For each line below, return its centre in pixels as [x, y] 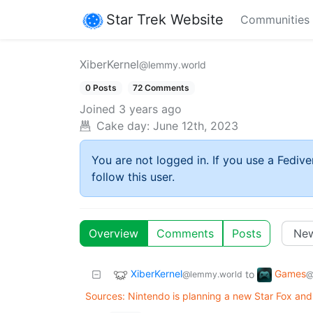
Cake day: [123, 126]
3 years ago [150, 109]
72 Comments [161, 88]
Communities [275, 20]
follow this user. [133, 177]
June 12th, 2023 [196, 126]
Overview [114, 234]
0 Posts [101, 88]
